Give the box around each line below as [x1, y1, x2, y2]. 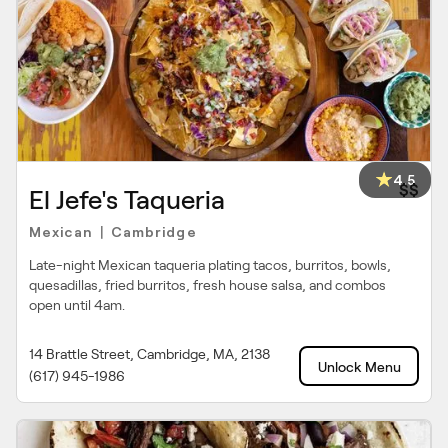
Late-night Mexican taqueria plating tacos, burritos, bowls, [29, 257, 391, 273]
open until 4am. [29, 297, 125, 313]
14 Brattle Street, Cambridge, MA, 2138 [29, 346, 270, 362]
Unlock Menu [317, 359, 401, 375]
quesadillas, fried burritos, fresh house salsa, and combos [29, 277, 386, 293]
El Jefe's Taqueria [29, 186, 225, 214]
